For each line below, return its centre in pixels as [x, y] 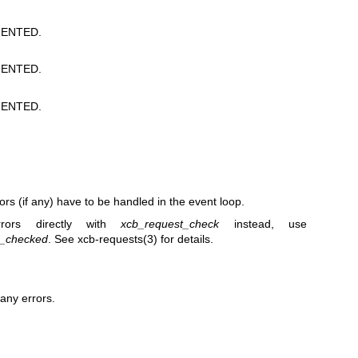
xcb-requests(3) [117, 239]
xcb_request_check [170, 223]
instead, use [263, 223]
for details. [185, 239]
